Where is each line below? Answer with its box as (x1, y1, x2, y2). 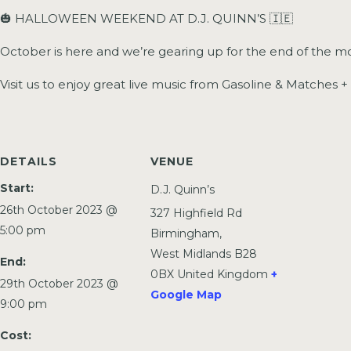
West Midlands (150, 247, 231, 261)
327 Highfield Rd (150, 206, 242, 220)
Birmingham (150, 226, 219, 241)
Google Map (150, 288, 222, 302)
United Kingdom (177, 267, 268, 281)
